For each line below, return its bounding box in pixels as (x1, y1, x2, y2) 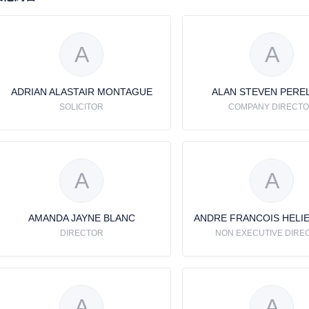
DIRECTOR (59, 228, 103, 238)
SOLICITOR (59, 102, 103, 112)
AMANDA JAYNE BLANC (28, 212, 135, 223)
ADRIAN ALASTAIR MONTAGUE (10, 86, 152, 97)
